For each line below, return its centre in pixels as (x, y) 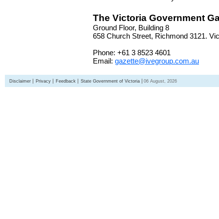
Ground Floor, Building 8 (131, 28)
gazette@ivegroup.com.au (157, 61)
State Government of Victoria (110, 81)
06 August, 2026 (160, 81)
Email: (104, 61)
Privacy (43, 81)
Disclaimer (20, 81)
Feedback (66, 81)
